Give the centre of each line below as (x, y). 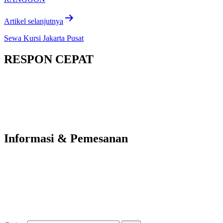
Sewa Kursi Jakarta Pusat (44, 38)
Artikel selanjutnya (34, 21)
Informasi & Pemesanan (66, 139)
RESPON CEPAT (49, 59)
